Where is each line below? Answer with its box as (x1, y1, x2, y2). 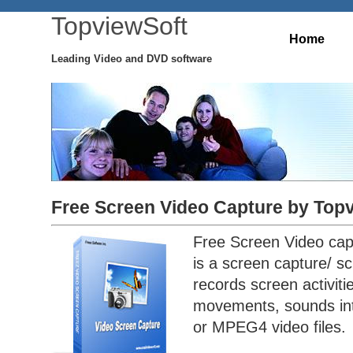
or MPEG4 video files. (193, 318, 346, 336)
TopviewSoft (51, 12, 188, 40)
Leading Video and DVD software (51, 53, 212, 65)
